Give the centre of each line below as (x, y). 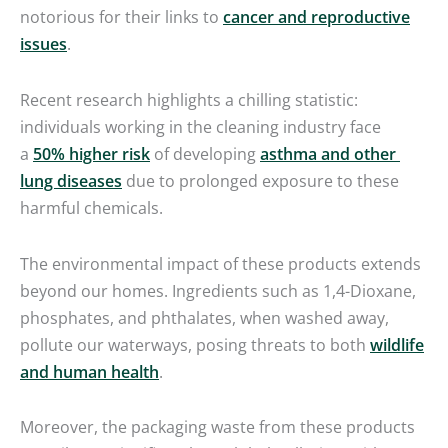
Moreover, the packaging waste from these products (217, 427)
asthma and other (328, 154)
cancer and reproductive (316, 17)
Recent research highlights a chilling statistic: (189, 100)
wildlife (397, 344)
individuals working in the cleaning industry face (200, 127)
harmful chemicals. (91, 208)
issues (43, 44)
